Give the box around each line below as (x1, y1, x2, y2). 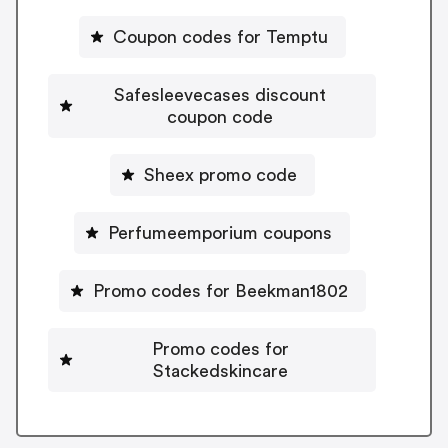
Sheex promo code (143, 165, 297, 184)
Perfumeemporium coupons (108, 223, 332, 242)
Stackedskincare (152, 361, 288, 380)
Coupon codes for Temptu (112, 27, 328, 46)
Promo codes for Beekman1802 (92, 281, 348, 300)
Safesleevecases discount (114, 85, 326, 104)
